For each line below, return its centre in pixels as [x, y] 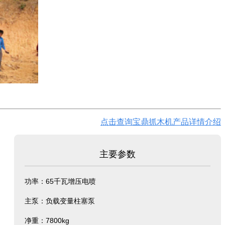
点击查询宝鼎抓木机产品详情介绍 [161, 122]
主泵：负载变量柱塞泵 [60, 201]
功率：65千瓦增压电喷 [61, 181]
